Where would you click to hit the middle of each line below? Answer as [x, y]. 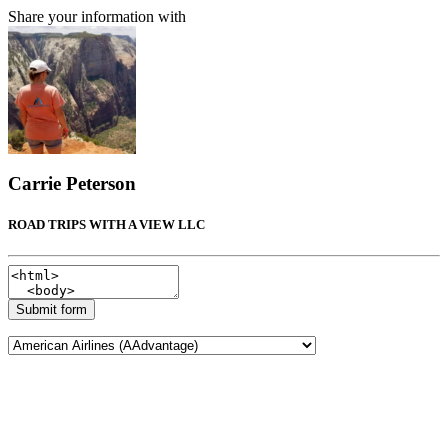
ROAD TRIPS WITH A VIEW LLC [106, 224]
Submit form [51, 310]
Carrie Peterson [72, 183]
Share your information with [97, 16]
